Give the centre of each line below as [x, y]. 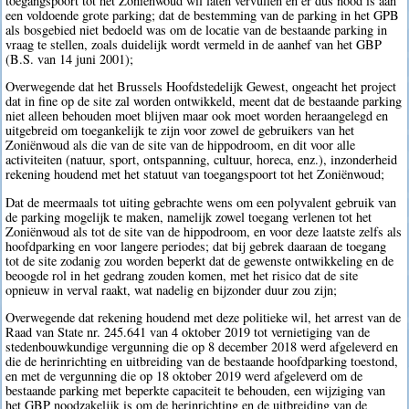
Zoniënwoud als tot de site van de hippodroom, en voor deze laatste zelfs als [204, 231]
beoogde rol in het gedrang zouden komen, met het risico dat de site [182, 275]
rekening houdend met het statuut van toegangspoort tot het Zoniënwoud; [195, 174]
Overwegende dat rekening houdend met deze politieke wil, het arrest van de [204, 318]
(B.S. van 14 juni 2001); [70, 59]
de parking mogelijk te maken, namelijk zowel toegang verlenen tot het [189, 216]
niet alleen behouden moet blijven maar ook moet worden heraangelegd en [197, 116]
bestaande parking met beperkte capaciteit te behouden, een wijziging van [196, 391]
